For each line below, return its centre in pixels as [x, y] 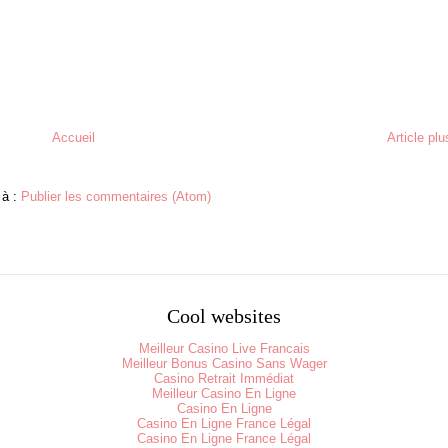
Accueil [73, 137]
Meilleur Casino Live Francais [224, 348]
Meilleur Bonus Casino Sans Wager [224, 363]
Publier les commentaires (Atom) [115, 196]
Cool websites [224, 315]
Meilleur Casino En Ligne [224, 393]
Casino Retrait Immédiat [224, 378]
